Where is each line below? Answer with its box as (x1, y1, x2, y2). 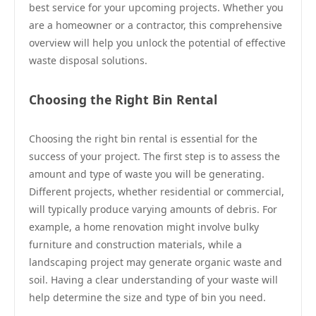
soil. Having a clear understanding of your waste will (29, 273, 278, 286)
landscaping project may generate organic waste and (29, 255, 282, 269)
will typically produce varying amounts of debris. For (29, 202, 277, 216)
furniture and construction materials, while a (29, 238, 242, 251)
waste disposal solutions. (29, 54, 147, 67)
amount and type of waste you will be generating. (29, 167, 265, 181)
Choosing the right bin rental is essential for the (29, 132, 257, 145)
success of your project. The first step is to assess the (29, 150, 280, 163)
